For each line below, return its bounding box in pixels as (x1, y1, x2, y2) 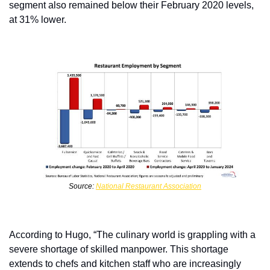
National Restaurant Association (96, 182, 201, 191)
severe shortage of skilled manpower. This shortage (9, 244, 228, 255)
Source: (69, 182, 96, 191)
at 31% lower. (9, 14, 66, 25)
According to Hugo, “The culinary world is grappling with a (9, 230, 256, 240)
